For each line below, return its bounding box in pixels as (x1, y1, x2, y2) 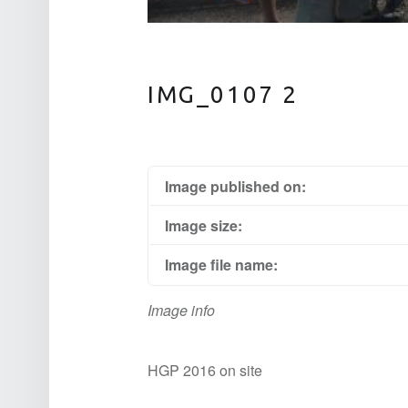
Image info (148, 300, 215, 321)
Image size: (165, 215, 242, 237)
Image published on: (165, 176, 306, 198)
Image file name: (165, 254, 278, 276)
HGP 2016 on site (148, 360, 262, 382)
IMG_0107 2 (148, 81, 299, 108)
